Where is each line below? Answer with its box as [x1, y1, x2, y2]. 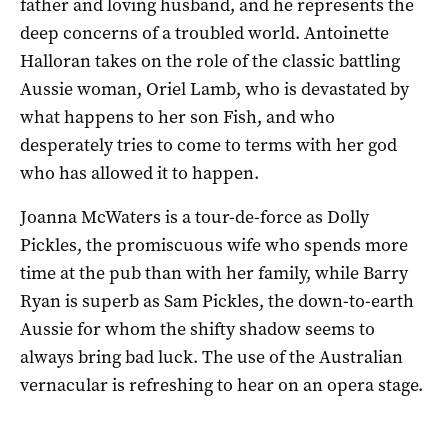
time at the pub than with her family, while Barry [20, 260, 408, 285]
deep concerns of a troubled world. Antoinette [20, 20, 389, 45]
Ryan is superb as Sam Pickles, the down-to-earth [20, 288, 414, 313]
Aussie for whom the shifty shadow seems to [20, 316, 375, 341]
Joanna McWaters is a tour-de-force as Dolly [20, 204, 369, 229]
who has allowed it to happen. [20, 160, 259, 185]
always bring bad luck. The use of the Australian [20, 344, 403, 369]
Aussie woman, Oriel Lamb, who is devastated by [20, 76, 409, 101]
